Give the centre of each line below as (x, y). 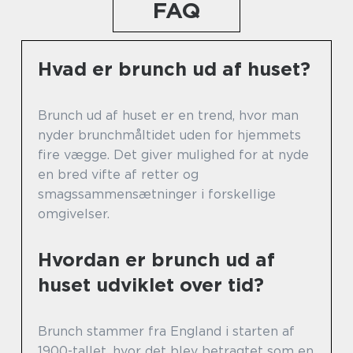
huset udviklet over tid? (151, 284)
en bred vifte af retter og (118, 174)
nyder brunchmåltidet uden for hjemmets (169, 135)
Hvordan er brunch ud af (156, 259)
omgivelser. (74, 214)
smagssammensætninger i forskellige (157, 194)
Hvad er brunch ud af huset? (174, 69)
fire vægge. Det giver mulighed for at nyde (173, 154)
